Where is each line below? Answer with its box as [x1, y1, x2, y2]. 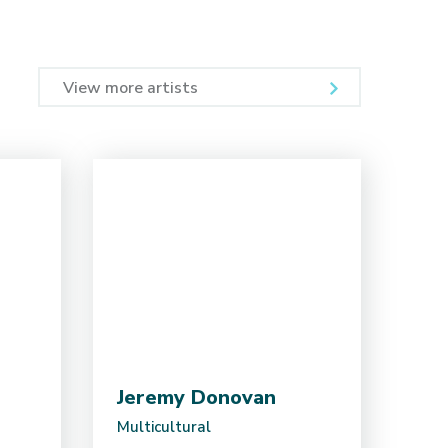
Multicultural [116, 417, 211, 438]
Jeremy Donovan [116, 384, 276, 412]
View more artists [63, 77, 198, 100]
